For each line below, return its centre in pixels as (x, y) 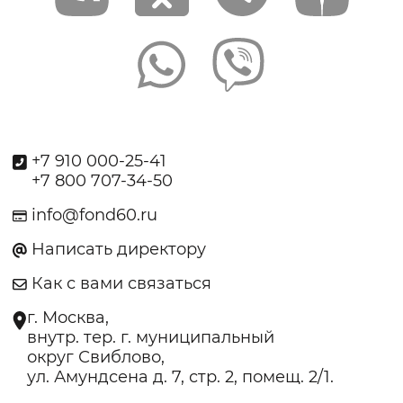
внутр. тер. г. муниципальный (151, 338)
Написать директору (119, 250)
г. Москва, (68, 318)
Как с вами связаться (121, 284)
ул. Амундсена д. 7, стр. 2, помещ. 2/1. (180, 377)
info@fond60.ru (94, 215)
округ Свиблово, (96, 358)
